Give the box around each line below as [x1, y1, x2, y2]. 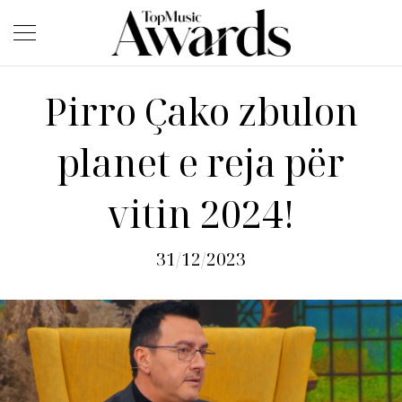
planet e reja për [57, 137, 345, 188]
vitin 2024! [107, 188, 295, 239]
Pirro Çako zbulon [43, 86, 359, 136]
